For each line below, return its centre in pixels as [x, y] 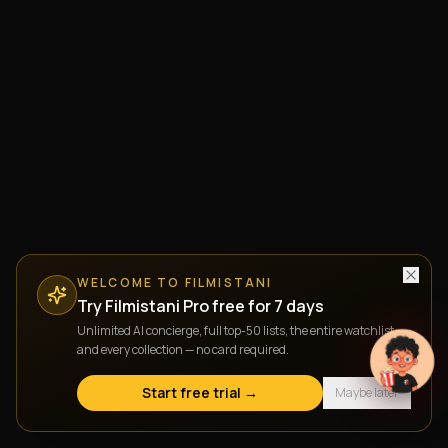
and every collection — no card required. [183, 349]
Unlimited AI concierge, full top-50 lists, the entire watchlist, [237, 330]
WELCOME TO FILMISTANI [175, 282]
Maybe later [367, 392]
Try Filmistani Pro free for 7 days [200, 306]
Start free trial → [200, 392]
